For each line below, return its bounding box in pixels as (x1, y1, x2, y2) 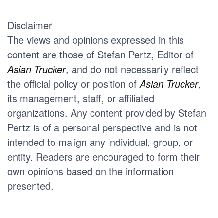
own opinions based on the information (7, 163, 174, 178)
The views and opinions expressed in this (7, 32, 184, 47)
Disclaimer (7, 18, 52, 32)
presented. (7, 178, 54, 193)
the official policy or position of (7, 76, 140, 91)
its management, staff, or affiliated (7, 91, 154, 105)
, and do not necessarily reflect (66, 61, 199, 76)
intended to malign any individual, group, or (7, 134, 193, 149)
